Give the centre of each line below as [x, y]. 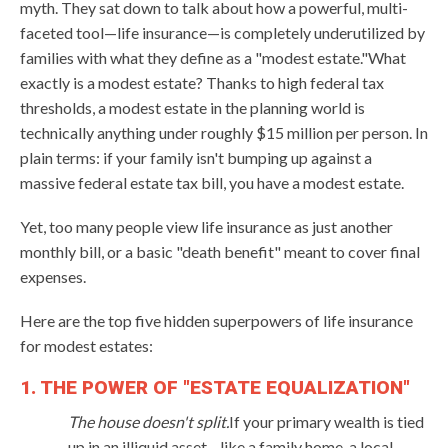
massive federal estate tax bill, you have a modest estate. [212, 182]
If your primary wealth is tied [326, 421]
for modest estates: [86, 345]
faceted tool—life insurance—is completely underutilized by [222, 32]
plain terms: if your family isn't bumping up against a [196, 157]
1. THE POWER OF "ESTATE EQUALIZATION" [215, 387]
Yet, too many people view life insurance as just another [206, 226]
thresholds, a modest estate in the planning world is [192, 107]
